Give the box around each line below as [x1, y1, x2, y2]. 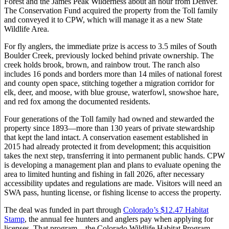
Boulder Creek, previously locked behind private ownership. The [4, 51, 214, 60]
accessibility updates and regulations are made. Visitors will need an [4, 178, 222, 188]
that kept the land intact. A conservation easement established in [4, 132, 208, 142]
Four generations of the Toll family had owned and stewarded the [4, 114, 214, 123]
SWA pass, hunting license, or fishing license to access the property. [4, 188, 221, 197]
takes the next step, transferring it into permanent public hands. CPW [4, 151, 225, 160]
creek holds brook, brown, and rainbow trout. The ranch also [4, 60, 200, 69]
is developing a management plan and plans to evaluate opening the [4, 160, 221, 169]
